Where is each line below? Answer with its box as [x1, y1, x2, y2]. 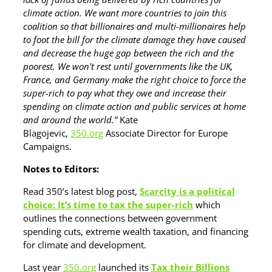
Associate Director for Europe [103, 127, 228, 139]
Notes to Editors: [23, 163, 99, 175]
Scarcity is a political [140, 185, 235, 197]
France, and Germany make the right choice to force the [23, 73, 246, 86]
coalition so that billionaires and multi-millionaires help [23, 20, 246, 32]
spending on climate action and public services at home [23, 100, 246, 112]
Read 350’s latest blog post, [23, 185, 140, 197]
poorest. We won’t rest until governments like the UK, [23, 60, 233, 72]
